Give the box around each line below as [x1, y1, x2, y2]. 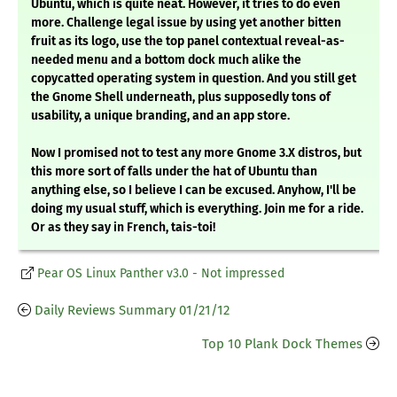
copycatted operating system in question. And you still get [31, 71, 356, 87]
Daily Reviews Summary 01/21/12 [35, 302, 230, 319]
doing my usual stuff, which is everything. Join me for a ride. [31, 201, 363, 217]
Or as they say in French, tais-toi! [31, 220, 215, 236]
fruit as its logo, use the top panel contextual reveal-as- [31, 34, 345, 50]
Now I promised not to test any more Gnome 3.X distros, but [31, 145, 362, 161]
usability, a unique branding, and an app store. [31, 108, 290, 124]
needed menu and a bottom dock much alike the [31, 52, 301, 68]
